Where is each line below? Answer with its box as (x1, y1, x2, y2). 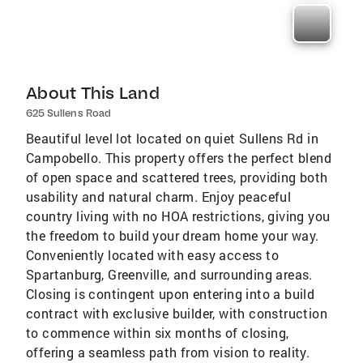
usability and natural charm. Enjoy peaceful (26, 188, 292, 205)
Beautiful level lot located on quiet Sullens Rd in (26, 130, 318, 147)
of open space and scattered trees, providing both (26, 169, 328, 186)
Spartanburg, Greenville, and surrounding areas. (26, 266, 313, 283)
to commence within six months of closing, (26, 324, 289, 341)
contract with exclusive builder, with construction (26, 305, 327, 322)
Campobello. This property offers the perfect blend (26, 149, 331, 166)
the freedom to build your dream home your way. (26, 227, 319, 244)
